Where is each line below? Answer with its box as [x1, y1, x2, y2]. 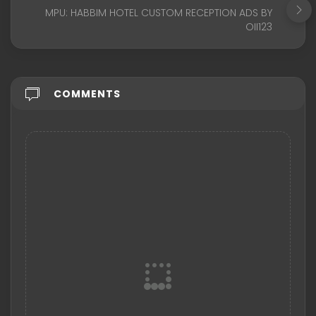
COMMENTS [54, 86, 121, 101]
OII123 [245, 19, 272, 34]
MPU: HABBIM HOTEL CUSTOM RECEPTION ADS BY [45, 5, 272, 20]
